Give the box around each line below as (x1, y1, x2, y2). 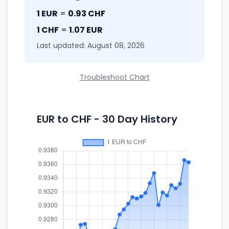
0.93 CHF (68, 8, 105, 19)
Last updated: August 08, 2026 (37, 40, 145, 51)
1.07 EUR (69, 24, 103, 36)
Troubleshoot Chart (79, 72, 150, 82)
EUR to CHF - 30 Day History (37, 112, 177, 126)
